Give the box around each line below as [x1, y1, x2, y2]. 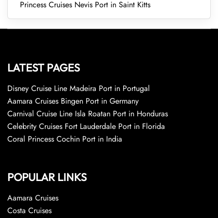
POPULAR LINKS [7, 170, 87, 184]
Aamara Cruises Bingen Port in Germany [7, 95, 139, 107]
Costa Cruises [7, 205, 52, 216]
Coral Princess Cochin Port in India [7, 133, 122, 145]
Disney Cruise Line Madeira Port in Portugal [7, 83, 150, 94]
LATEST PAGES [7, 61, 80, 74]
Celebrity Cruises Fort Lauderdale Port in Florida [7, 121, 165, 132]
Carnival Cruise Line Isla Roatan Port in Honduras [7, 108, 168, 119]
